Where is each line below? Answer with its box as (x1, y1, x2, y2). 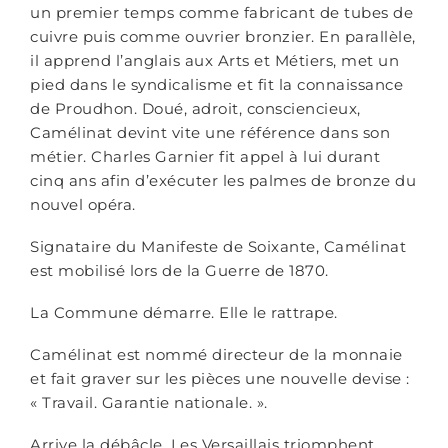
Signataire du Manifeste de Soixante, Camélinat (30, 237, 406, 256)
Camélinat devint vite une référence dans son (30, 123, 390, 142)
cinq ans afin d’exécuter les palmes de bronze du (30, 171, 416, 190)
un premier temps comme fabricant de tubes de (30, 3, 413, 22)
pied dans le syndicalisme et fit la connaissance (30, 75, 403, 94)
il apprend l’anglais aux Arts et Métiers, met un (30, 51, 399, 70)
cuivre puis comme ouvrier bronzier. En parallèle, (30, 27, 416, 46)
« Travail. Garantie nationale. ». (30, 393, 268, 412)
